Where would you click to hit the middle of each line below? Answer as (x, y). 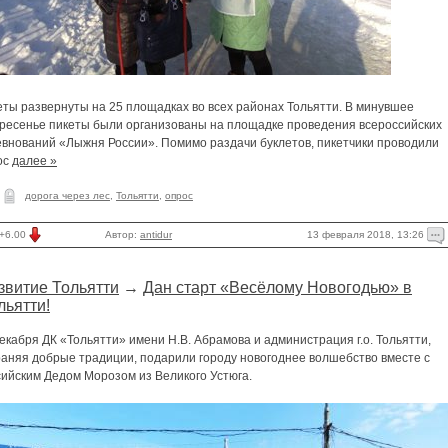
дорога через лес (67, 195)
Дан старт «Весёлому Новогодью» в (277, 287)
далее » (34, 161)
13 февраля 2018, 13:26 (367, 234)
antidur (156, 234)
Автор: (122, 234)
